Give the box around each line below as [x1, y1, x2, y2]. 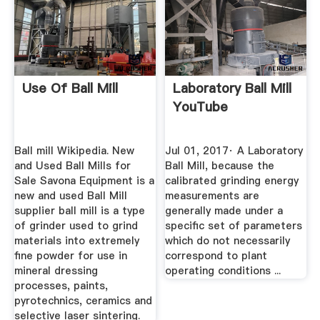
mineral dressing [14, 264, 98, 279]
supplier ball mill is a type [14, 204, 145, 219]
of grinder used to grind [14, 219, 138, 234]
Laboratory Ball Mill [173, 79, 292, 98]
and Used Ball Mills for [14, 159, 131, 174]
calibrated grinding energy [165, 174, 299, 189]
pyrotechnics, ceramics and [14, 294, 152, 309]
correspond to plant [165, 249, 268, 264]
